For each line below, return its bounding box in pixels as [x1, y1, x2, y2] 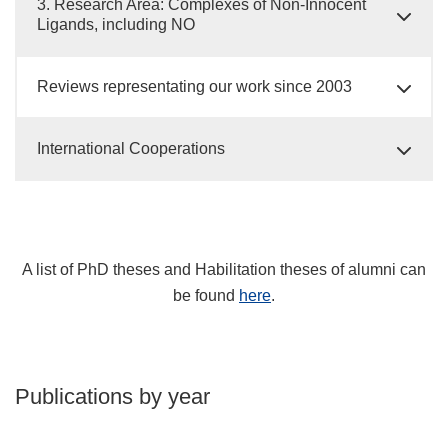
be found [173, 287, 239, 304]
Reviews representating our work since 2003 [37, 78, 352, 95]
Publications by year [15, 384, 210, 409]
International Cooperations [37, 140, 225, 157]
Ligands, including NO [37, 16, 195, 33]
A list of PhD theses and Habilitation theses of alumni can [22, 261, 426, 278]
